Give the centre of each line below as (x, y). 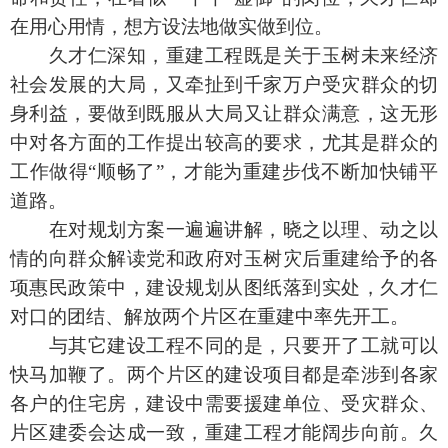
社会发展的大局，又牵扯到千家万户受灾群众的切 (224, 85)
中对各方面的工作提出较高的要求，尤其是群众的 (224, 143)
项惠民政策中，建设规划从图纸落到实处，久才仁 (224, 288)
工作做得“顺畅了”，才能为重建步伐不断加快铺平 (224, 172)
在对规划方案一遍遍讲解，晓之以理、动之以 (243, 230)
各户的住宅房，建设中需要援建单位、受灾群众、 (224, 404)
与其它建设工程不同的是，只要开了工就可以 (243, 346)
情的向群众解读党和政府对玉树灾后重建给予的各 (224, 259)
